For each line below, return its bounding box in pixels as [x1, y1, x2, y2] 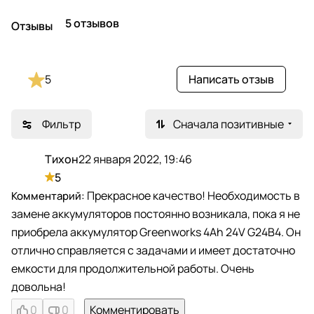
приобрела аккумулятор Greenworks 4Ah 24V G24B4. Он [11, 224, 301, 240]
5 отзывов [65, 15, 119, 31]
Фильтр [42, 116, 81, 132]
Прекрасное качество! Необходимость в [85, 187, 300, 203]
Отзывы [11, 18, 53, 34]
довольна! [11, 278, 66, 294]
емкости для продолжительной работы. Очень [11, 260, 254, 276]
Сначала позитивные [173, 116, 284, 132]
